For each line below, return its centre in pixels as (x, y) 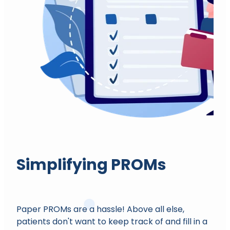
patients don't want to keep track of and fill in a (112, 222)
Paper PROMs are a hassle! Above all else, (100, 210)
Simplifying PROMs (91, 166)
